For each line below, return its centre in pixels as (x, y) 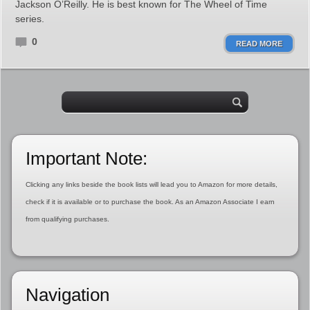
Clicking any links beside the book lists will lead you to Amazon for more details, (151, 184)
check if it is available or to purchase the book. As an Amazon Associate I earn (150, 202)
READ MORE (259, 44)
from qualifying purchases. (67, 219)
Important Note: (86, 158)
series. (30, 19)
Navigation (67, 295)
